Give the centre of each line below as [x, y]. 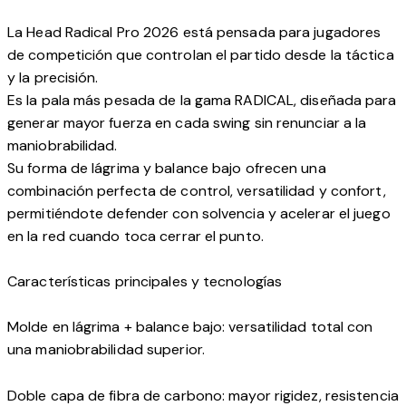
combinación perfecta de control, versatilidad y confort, [197, 191]
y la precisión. [53, 78]
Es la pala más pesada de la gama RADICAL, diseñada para [202, 101]
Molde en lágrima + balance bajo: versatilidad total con [190, 327]
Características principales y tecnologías [145, 282]
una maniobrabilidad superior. [106, 350]
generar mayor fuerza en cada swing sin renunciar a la [187, 123]
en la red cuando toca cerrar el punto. [135, 237]
